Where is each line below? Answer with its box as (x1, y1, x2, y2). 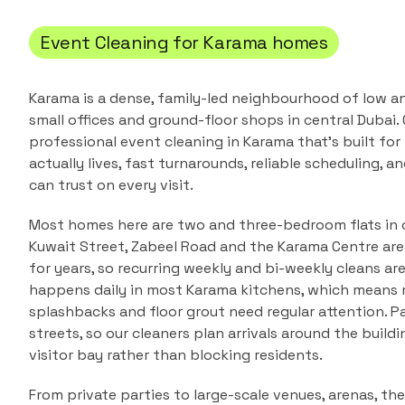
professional (29, 132, 120, 151)
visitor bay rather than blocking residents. (29, 345, 323, 364)
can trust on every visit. (29, 175, 193, 194)
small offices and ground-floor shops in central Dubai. (29, 110, 399, 129)
